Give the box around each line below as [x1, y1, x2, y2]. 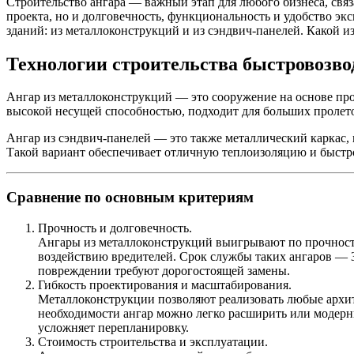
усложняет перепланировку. [38, 320, 189, 334]
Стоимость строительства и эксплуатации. [38, 334, 268, 348]
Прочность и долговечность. [38, 220, 192, 235]
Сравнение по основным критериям [6, 189, 254, 206]
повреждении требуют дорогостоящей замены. [38, 263, 290, 277]
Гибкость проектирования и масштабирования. [38, 277, 292, 292]
